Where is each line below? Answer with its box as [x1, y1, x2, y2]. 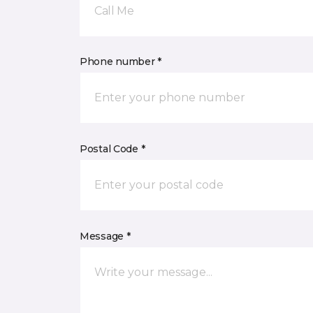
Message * [80, 230, 131, 242]
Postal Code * [80, 143, 145, 155]
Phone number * [80, 55, 162, 68]
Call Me [94, 4, 134, 17]
